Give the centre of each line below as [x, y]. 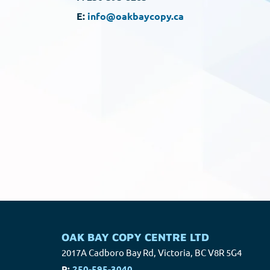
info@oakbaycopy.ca [136, 16]
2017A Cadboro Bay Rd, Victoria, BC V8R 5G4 [152, 252]
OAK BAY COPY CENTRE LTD [135, 237]
